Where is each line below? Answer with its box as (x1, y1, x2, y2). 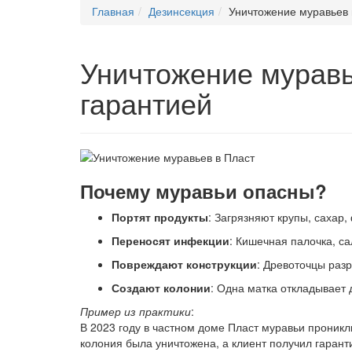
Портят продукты (112, 209, 208, 225)
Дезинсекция (148, 3, 214, 19)
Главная (92, 3, 134, 19)
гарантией (80, 82, 212, 123)
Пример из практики (80, 303, 191, 319)
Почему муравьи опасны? (80, 178, 327, 204)
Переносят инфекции (112, 233, 229, 248)
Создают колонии (112, 280, 211, 295)
